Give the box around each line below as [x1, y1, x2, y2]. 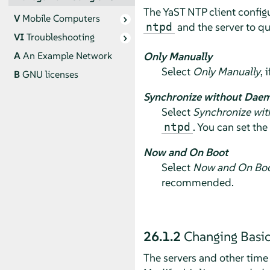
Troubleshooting [26, 31, 95, 44]
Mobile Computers [22, 12, 100, 25]
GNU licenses [22, 68, 78, 81]
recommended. [161, 175, 234, 189]
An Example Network [22, 49, 112, 63]
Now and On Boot [143, 145, 228, 159]
